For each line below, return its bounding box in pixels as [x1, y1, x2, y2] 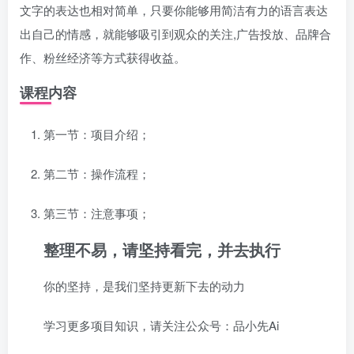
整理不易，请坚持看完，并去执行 [43, 238, 281, 261]
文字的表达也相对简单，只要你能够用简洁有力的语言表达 [20, 2, 328, 18]
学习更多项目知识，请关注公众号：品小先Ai [43, 317, 279, 333]
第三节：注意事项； [43, 205, 150, 221]
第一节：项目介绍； [43, 126, 150, 142]
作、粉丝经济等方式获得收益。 [20, 49, 186, 66]
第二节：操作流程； [43, 165, 150, 182]
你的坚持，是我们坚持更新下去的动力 [43, 277, 245, 294]
